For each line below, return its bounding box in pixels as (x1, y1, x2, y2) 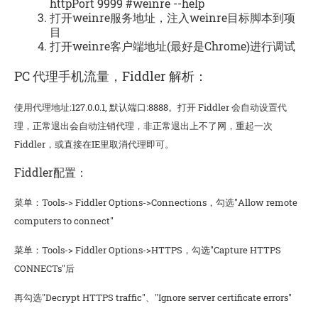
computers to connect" (14, 214, 114, 228)
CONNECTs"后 (14, 262, 75, 275)
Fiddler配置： (14, 165, 87, 180)
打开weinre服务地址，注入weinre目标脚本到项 (50, 9, 295, 25)
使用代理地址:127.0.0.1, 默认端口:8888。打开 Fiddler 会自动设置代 (14, 101, 287, 114)
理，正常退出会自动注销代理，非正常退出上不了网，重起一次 (14, 119, 273, 133)
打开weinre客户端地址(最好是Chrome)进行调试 (50, 38, 295, 53)
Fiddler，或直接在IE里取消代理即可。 (14, 138, 174, 151)
